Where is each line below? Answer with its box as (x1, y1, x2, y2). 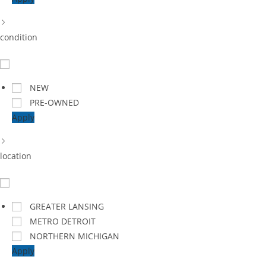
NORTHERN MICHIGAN (30, 230, 119, 242)
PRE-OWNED (30, 97, 79, 108)
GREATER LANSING (30, 201, 104, 212)
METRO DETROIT (30, 216, 96, 227)
